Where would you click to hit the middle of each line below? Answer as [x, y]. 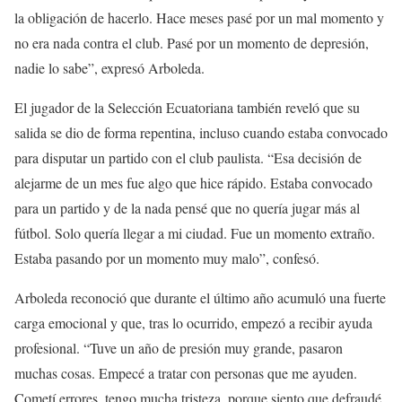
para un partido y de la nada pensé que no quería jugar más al [187, 207]
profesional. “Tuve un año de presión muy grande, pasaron [179, 347]
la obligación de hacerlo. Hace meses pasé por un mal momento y [199, 17]
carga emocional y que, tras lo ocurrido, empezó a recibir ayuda [193, 322]
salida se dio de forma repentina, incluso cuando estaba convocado [201, 132]
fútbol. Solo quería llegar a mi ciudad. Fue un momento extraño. [195, 232]
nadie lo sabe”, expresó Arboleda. [109, 67]
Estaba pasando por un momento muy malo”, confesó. [167, 258]
